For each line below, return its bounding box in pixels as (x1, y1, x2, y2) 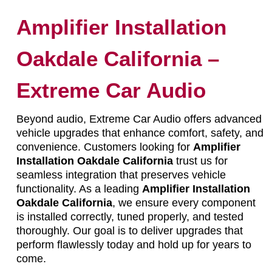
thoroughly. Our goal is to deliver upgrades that (16, 224, 243, 237)
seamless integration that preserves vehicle (16, 168, 226, 181)
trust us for (172, 154, 228, 167)
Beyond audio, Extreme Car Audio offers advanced (16, 112, 262, 125)
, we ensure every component (112, 196, 256, 209)
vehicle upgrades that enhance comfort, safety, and (16, 126, 263, 139)
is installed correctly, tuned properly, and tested (16, 210, 243, 223)
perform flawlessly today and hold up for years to (16, 238, 251, 251)
